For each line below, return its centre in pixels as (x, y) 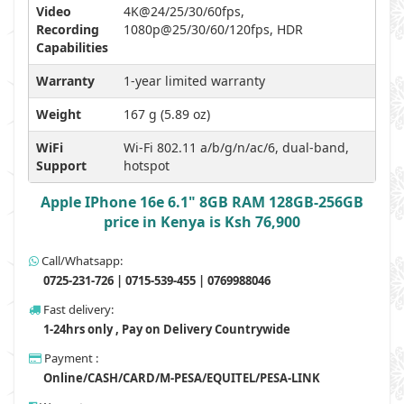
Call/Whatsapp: (81, 261)
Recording (68, 29)
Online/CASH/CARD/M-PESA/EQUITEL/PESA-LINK (180, 378)
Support (61, 165)
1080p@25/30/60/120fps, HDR (213, 29)
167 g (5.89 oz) (167, 114)
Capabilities (72, 47)
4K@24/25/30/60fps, (184, 11)
